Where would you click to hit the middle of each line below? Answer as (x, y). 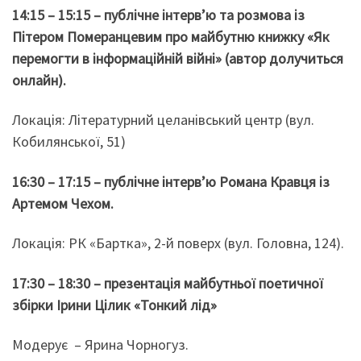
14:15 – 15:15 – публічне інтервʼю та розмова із (158, 15)
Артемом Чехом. (63, 203)
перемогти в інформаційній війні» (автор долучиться (178, 58)
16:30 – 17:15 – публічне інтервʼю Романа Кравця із (171, 181)
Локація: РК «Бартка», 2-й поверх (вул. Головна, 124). (178, 243)
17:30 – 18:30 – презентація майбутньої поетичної (168, 283)
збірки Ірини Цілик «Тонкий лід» (116, 305)
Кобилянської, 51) (69, 142)
